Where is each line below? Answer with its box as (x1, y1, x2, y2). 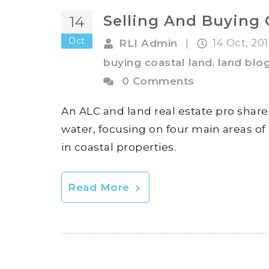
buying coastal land (103, 56, 213, 68)
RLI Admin (119, 37, 178, 50)
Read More (68, 181, 133, 194)
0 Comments (121, 75, 195, 88)
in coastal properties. (61, 141, 176, 154)
